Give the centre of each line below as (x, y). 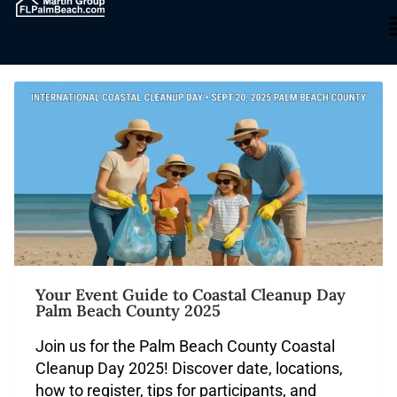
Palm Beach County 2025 (128, 311)
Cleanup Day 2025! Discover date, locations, (189, 368)
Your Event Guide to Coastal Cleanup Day (191, 295)
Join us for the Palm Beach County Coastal (185, 346)
